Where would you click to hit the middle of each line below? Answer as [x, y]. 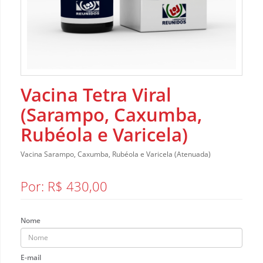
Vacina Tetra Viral [96, 94]
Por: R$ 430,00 [64, 186]
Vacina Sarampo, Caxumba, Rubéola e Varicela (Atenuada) [116, 154]
